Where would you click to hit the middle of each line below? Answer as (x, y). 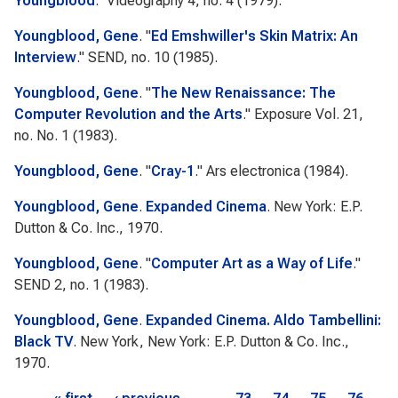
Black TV (44, 342)
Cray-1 (173, 171)
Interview (45, 57)
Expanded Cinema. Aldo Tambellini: (263, 320)
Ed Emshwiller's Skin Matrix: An (255, 36)
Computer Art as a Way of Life (252, 263)
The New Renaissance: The (243, 93)
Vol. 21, (338, 114)
